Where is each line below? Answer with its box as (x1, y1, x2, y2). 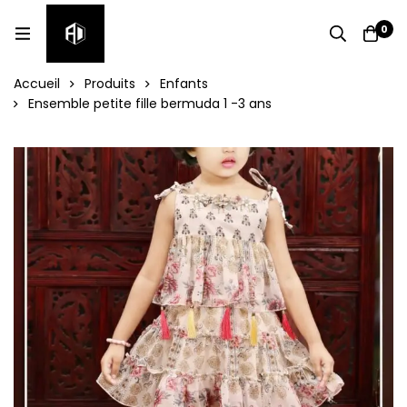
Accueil (14, 74, 60, 93)
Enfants (160, 74, 208, 93)
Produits (84, 74, 135, 93)
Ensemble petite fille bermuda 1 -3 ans (28, 94, 272, 113)
